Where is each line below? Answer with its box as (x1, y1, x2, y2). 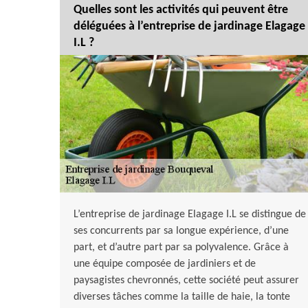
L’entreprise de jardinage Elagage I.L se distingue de (74, 209, 306, 221)
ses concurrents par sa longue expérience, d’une (74, 225, 289, 237)
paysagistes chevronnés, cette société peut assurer (74, 275, 299, 287)
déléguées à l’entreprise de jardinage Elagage (74, 20, 305, 34)
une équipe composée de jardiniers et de (74, 258, 256, 270)
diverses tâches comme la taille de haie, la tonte (74, 291, 290, 303)
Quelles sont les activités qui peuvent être (74, 3, 288, 17)
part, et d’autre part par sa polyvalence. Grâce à (74, 242, 289, 254)
